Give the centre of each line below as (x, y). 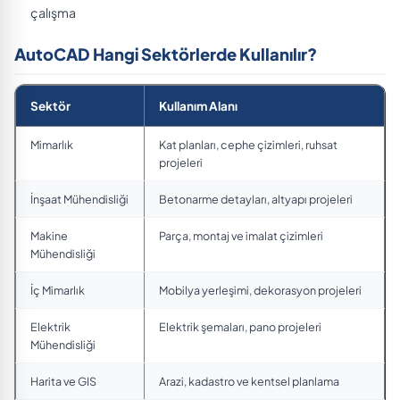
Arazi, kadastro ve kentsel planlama (249, 381)
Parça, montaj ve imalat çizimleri (241, 235)
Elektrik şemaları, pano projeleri (240, 326)
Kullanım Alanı (198, 105)
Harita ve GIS (63, 381)
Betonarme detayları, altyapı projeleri (256, 199)
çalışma (53, 12)
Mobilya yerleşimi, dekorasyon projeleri (260, 290)
